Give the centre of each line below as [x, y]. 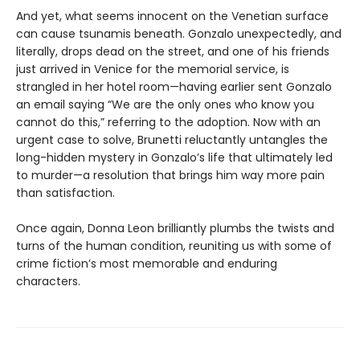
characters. [48, 281]
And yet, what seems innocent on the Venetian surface [172, 16]
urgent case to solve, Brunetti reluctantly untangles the [172, 139]
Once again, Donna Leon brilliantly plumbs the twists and [175, 228]
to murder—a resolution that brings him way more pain [170, 175]
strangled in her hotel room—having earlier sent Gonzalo [174, 86]
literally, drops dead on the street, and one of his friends [173, 51]
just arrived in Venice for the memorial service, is [153, 69]
